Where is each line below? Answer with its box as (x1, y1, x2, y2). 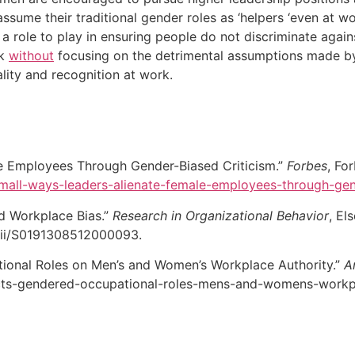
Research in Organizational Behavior (113, 207, 329, 223)
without (9, 47, 54, 63)
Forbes (287, 158, 327, 174)
